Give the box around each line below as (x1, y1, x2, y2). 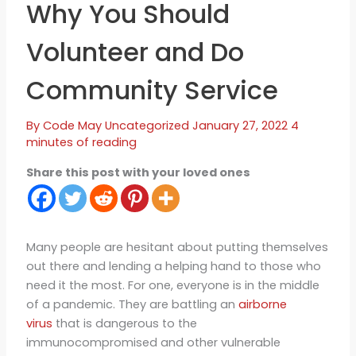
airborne (238, 296, 287, 312)
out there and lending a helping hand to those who (25, 257, 321, 274)
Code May (42, 117, 105, 133)
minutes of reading (25, 133, 137, 150)
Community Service (25, 72, 278, 108)
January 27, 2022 (192, 117, 291, 133)
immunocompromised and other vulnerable (25, 334, 281, 350)
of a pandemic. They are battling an (25, 296, 238, 312)
